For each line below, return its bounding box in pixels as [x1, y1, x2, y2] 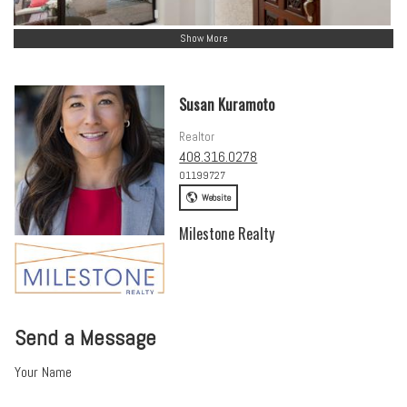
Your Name [15, 362, 73, 382]
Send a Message [15, 323, 157, 352]
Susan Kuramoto [179, 93, 275, 115]
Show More [179, 32, 228, 45]
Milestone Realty [179, 223, 275, 245]
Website [201, 192, 231, 204]
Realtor [179, 128, 215, 144]
